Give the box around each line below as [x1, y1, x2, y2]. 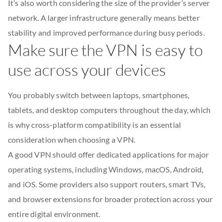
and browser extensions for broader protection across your [8, 194, 213, 204]
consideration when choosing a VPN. [8, 135, 136, 144]
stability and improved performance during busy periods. [8, 28, 205, 37]
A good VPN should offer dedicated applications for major [8, 150, 209, 159]
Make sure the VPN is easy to [8, 40, 203, 59]
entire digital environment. [8, 209, 101, 219]
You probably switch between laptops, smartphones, [8, 90, 190, 100]
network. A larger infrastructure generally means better [8, 13, 200, 22]
